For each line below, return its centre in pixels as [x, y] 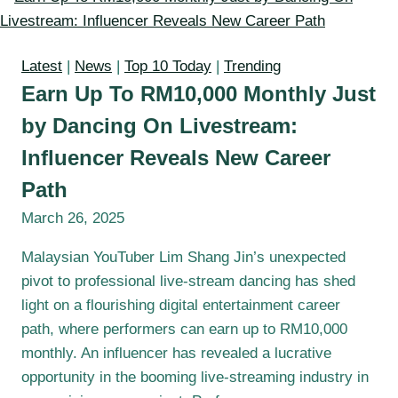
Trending [252, 67]
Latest [42, 67]
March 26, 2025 [73, 219]
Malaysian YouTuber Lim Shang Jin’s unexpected [183, 258]
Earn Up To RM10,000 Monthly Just [199, 94]
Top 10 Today [168, 67]
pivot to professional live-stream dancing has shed [188, 282]
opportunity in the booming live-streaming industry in [195, 378]
